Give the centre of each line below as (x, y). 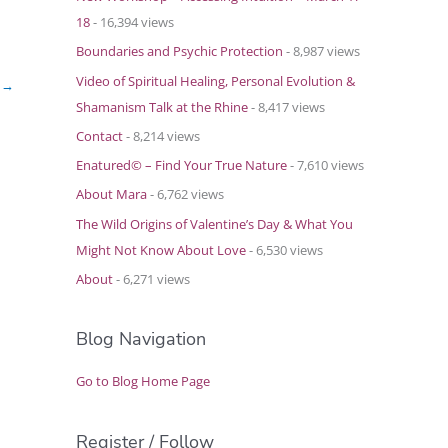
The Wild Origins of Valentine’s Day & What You (214, 223)
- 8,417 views (286, 106)
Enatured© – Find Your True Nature (181, 165)
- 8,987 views (321, 51)
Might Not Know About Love (161, 249)
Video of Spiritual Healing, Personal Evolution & (215, 80)
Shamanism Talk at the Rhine (162, 106)
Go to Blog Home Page (143, 381)
